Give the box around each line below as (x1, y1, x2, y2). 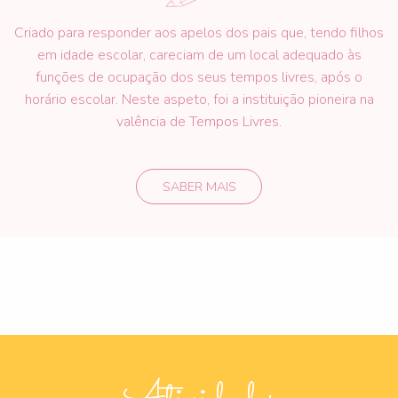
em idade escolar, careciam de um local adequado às (36, 44, 362, 65)
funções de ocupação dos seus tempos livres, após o (36, 67, 362, 87)
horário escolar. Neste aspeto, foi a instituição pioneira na (24, 89, 374, 109)
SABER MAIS (162, 177, 236, 195)
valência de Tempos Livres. (116, 111, 282, 131)
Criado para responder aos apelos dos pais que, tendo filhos (14, 22, 384, 43)
